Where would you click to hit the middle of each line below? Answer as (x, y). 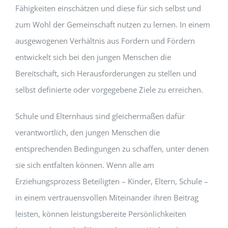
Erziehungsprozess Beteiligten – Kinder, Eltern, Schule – (111, 181)
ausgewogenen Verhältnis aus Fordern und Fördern (105, 41)
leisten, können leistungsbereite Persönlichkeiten (101, 214)
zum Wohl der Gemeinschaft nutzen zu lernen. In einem (112, 24)
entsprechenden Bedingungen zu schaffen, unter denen (112, 149)
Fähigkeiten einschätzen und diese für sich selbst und (108, 8)
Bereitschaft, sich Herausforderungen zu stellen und (106, 73)
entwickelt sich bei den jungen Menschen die (93, 57)
